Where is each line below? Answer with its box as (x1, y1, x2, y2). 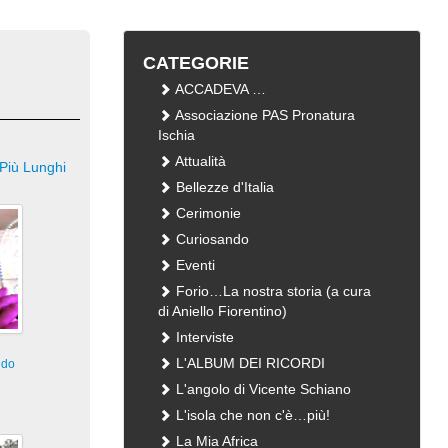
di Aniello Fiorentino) (158, 303, 288, 319)
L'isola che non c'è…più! (172, 407, 331, 423)
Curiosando (172, 231, 250, 247)
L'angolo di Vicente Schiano (172, 381, 352, 397)
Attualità (172, 153, 227, 169)
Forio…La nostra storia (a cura (172, 283, 372, 299)
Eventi (172, 257, 216, 273)
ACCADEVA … (172, 81, 267, 97)
